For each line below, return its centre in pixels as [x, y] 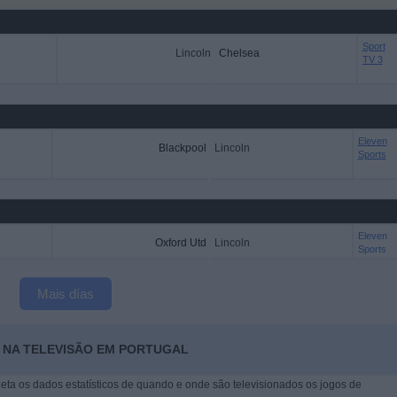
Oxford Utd [180, 243]
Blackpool [182, 148]
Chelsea [239, 53]
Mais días [66, 294]
